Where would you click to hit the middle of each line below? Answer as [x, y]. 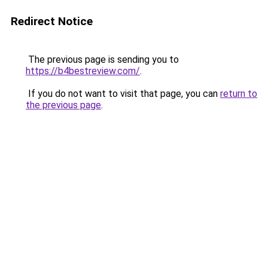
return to [239, 94]
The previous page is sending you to [102, 60]
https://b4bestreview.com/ [83, 71]
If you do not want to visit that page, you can [123, 94]
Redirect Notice [52, 21]
